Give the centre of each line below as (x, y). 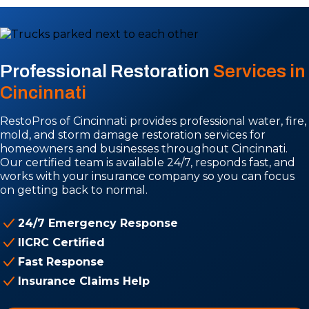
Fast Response (61, 262)
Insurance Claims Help (84, 281)
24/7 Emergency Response (98, 223)
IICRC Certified (61, 242)
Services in (259, 71)
